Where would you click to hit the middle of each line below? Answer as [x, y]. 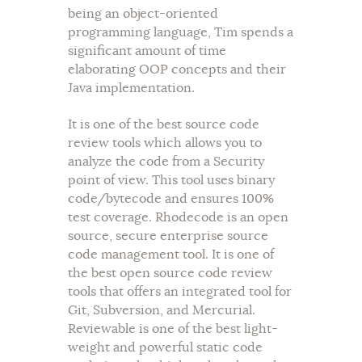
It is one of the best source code [164, 124]
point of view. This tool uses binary [171, 180]
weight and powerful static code [165, 347]
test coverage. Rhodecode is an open [178, 217]
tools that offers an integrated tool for [180, 291]
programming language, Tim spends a [181, 33]
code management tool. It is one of [171, 254]
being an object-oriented [143, 14]
